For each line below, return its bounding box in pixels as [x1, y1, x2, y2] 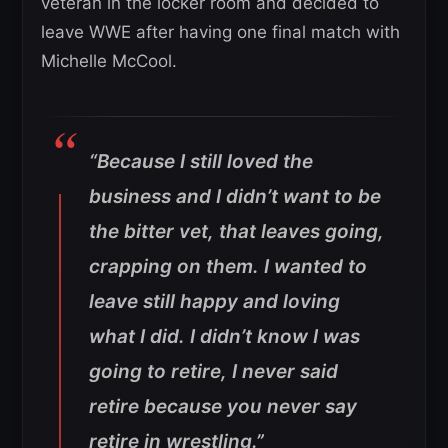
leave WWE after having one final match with [41, 21, 400, 42]
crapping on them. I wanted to [89, 254, 367, 278]
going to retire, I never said [89, 359, 338, 383]
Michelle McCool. [41, 50, 177, 71]
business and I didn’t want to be [89, 184, 381, 208]
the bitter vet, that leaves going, [89, 219, 384, 243]
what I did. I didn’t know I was [89, 324, 360, 348]
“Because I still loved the [89, 149, 313, 173]
